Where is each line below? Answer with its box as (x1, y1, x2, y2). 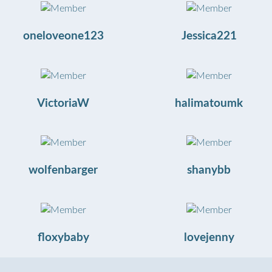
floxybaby (37, 231, 89, 243)
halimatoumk (175, 97, 243, 109)
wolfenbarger (29, 165, 98, 177)
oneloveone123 (22, 30, 104, 42)
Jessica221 (181, 30, 237, 42)
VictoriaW (37, 97, 89, 109)
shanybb (187, 165, 231, 177)
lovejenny (183, 231, 234, 243)
